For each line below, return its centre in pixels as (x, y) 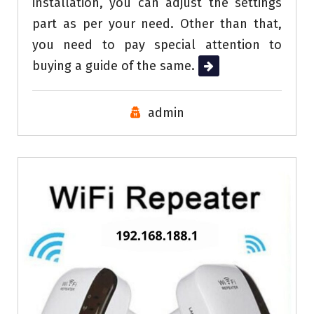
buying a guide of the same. (115, 66)
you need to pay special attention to (157, 45)
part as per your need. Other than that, (157, 24)
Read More (229, 66)
